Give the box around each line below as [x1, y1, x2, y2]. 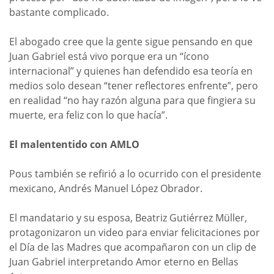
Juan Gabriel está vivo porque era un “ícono [9, 49, 209, 63]
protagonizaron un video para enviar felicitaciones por [9, 225, 260, 239]
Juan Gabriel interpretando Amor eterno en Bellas [9, 254, 239, 268]
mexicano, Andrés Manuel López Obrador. [9, 181, 202, 195]
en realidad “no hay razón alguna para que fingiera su [9, 93, 256, 107]
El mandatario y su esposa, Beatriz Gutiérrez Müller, [9, 210, 247, 224]
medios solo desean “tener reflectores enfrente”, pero [9, 78, 258, 92]
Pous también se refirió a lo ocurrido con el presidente [9, 166, 261, 180]
